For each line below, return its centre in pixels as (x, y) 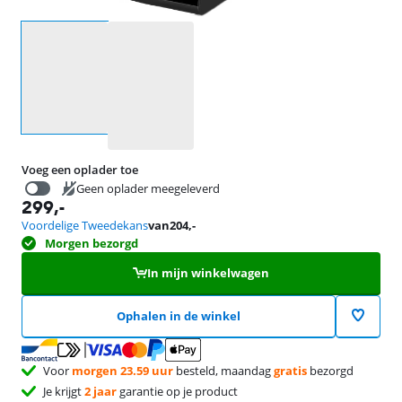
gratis (290, 370)
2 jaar (100, 391)
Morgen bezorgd (92, 243)
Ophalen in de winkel (178, 316)
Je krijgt (64, 391)
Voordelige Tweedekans (85, 225)
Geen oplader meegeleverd (148, 188)
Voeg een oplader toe (80, 170)
